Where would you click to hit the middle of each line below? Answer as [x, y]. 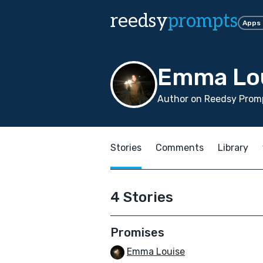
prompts [203, 21]
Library [233, 148]
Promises [137, 232]
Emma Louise [156, 252]
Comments [180, 148]
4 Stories [142, 197]
